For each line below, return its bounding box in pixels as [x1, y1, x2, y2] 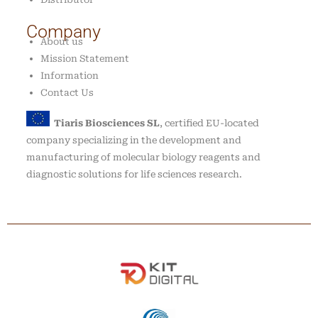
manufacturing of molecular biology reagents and [26, 152, 261, 163]
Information [40, 70, 99, 82]
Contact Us [40, 87, 94, 99]
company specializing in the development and [26, 135, 241, 146]
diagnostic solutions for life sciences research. [26, 169, 242, 180]
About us [40, 36, 83, 48]
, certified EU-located [159, 118, 259, 129]
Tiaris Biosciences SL [53, 118, 160, 129]
